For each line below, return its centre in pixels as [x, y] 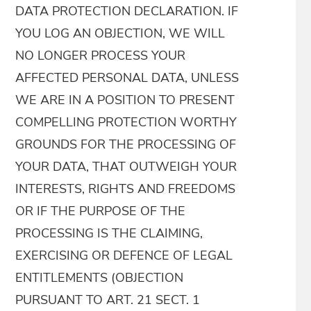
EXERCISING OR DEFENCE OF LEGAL [124, 255]
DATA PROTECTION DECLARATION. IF [127, 11]
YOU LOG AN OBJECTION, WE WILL [120, 33]
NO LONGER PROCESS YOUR [101, 56]
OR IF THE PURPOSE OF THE [101, 211]
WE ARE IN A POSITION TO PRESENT [125, 100]
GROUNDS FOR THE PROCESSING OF [126, 144]
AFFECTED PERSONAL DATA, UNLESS [127, 78]
